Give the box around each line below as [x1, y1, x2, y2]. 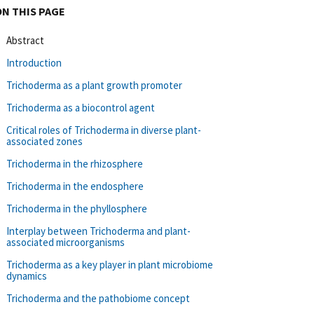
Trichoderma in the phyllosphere [6, 201, 147, 215]
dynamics [6, 268, 47, 282]
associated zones [6, 134, 83, 148]
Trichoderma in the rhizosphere [6, 156, 143, 170]
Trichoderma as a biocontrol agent [6, 100, 155, 114]
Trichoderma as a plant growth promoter [6, 78, 182, 92]
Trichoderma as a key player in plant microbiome [6, 257, 213, 271]
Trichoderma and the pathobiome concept [6, 291, 190, 305]
